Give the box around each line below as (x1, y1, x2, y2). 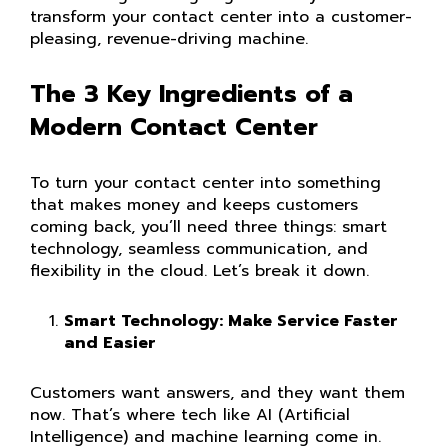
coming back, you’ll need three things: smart (30, 215, 387, 239)
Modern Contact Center (30, 109, 326, 145)
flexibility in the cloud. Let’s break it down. (30, 259, 369, 283)
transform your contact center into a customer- (30, 5, 412, 29)
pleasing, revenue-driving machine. (30, 27, 308, 51)
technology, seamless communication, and (30, 237, 368, 261)
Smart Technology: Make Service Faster (64, 309, 398, 333)
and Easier (64, 331, 156, 355)
